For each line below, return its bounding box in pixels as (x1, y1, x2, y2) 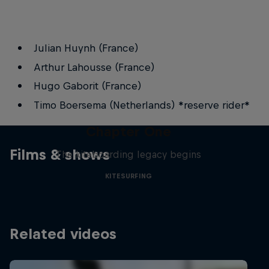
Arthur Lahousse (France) (33, 61, 155, 73)
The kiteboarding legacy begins (56, 148, 201, 160)
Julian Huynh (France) (33, 42, 139, 55)
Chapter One (86, 123, 171, 139)
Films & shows (10, 145, 110, 163)
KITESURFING (104, 172, 153, 180)
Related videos (10, 225, 116, 242)
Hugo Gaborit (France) (33, 80, 142, 92)
